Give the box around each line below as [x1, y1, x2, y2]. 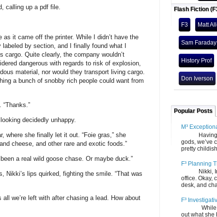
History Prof [181, 57, 212, 64]
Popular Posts [174, 108, 213, 114]
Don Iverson [181, 75, 213, 82]
